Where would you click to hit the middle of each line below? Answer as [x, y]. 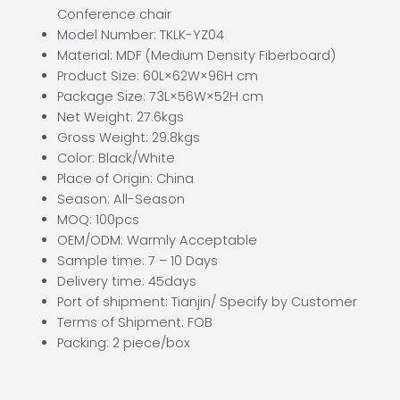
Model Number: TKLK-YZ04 [140, 35]
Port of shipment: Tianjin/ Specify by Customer [207, 302]
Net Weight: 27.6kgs [120, 117]
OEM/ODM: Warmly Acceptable [157, 240]
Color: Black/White [116, 158]
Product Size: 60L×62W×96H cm [157, 76]
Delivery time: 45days [126, 281]
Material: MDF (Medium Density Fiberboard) [196, 55]
